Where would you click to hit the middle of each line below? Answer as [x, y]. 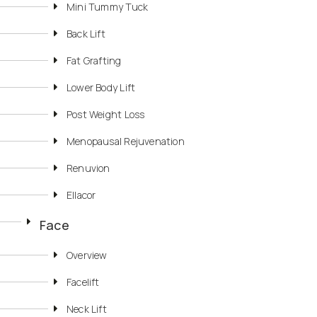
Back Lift [86, 34]
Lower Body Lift [101, 88]
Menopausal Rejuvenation [126, 142]
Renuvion [88, 168]
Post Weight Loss [106, 115]
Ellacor [81, 195]
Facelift [83, 282]
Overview [87, 255]
